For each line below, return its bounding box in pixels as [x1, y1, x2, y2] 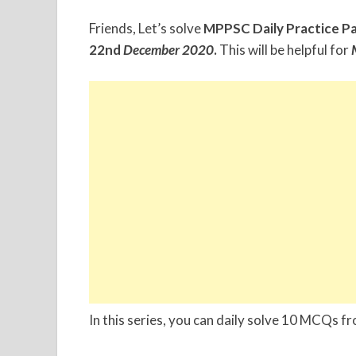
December [123, 41, 182, 59]
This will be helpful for [219, 41, 351, 59]
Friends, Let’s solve [89, 20, 203, 37]
